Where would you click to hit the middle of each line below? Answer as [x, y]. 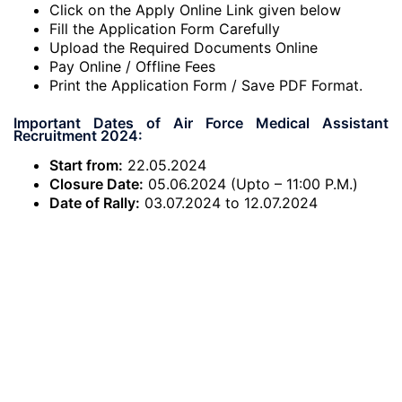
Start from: [86, 165]
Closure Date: [96, 184]
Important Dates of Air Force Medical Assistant [201, 123]
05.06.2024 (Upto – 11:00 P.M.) [251, 184]
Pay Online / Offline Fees [132, 66]
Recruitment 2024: [78, 135]
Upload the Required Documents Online [184, 48]
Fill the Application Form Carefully [165, 29]
